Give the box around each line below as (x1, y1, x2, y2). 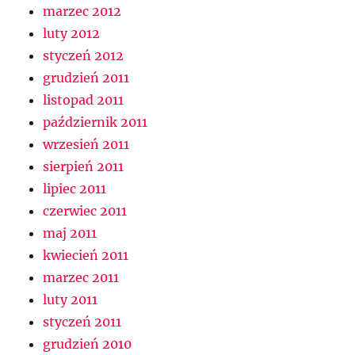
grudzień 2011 (43, 70, 130, 86)
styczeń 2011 (43, 314, 122, 330)
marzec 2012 (43, 3, 122, 20)
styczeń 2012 (43, 48, 124, 64)
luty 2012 (43, 25, 101, 42)
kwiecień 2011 (43, 247, 129, 264)
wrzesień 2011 (43, 136, 130, 153)
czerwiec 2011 (43, 203, 128, 219)
